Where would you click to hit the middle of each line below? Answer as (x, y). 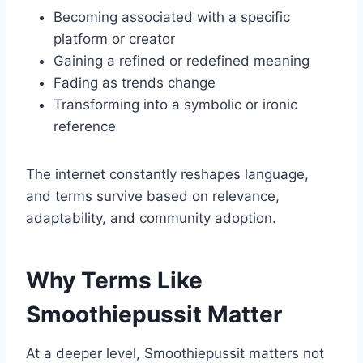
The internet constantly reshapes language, (167, 175)
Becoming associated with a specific (172, 17)
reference (85, 127)
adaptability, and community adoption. (151, 218)
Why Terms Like (114, 281)
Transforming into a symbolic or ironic (175, 105)
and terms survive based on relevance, (153, 196)
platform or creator (114, 39)
